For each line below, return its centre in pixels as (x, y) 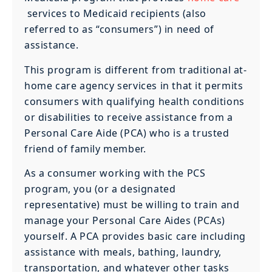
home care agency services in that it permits (134, 85)
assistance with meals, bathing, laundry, (123, 252)
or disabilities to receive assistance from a (129, 117)
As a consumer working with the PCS (115, 173)
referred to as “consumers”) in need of (119, 29)
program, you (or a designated (100, 189)
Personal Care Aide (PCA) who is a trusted (127, 133)
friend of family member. (85, 148)
